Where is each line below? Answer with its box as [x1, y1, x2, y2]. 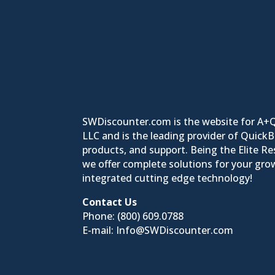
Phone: [82, 209, 118, 223]
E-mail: [82, 223, 117, 238]
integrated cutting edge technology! [82, 171, 253, 185]
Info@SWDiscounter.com [116, 223, 234, 238]
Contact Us [82, 195, 137, 209]
